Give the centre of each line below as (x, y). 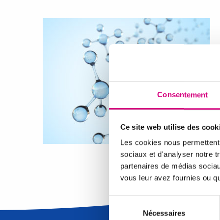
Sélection (124, 200)
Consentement (183, 95)
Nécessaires (164, 213)
